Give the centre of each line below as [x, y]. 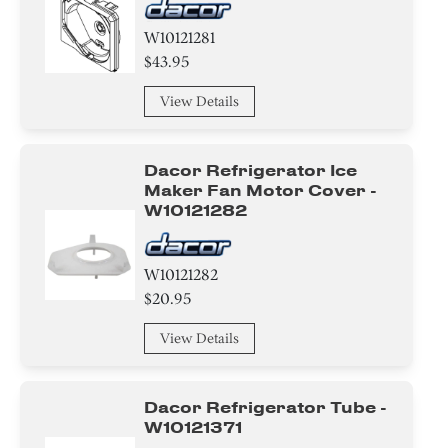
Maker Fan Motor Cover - [261, 190]
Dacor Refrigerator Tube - [266, 407]
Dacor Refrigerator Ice [251, 170]
